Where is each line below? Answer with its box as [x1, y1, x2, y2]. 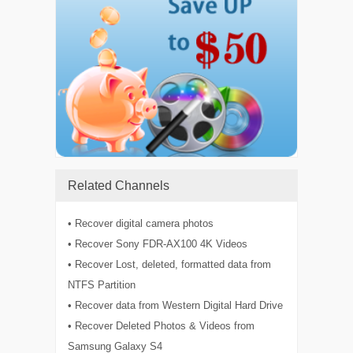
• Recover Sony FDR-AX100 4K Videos [68, 238, 248, 251]
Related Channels [68, 179, 170, 193]
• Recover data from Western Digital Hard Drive [68, 299, 284, 312]
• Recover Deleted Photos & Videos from [68, 320, 255, 333]
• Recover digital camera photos [68, 217, 214, 230]
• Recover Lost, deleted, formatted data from [68, 258, 272, 271]
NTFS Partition [68, 279, 136, 292]
